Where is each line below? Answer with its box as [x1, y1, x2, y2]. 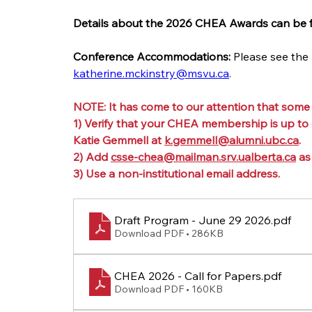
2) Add [73, 149, 111, 164]
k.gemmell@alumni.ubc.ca [164, 132, 299, 147]
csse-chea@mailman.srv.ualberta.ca [111, 149, 296, 164]
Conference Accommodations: [73, 49, 231, 63]
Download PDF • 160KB [114, 282, 223, 295]
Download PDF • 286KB [114, 226, 224, 240]
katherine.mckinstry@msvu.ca [73, 65, 229, 80]
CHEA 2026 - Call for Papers [114, 268, 261, 283]
